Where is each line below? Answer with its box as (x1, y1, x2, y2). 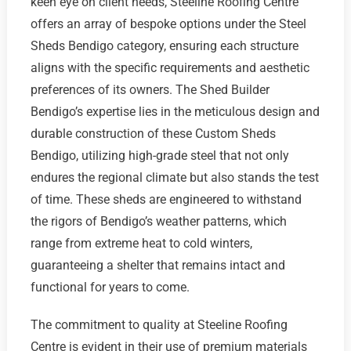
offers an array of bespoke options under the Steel (30, 16, 306, 31)
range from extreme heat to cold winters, (30, 235, 252, 251)
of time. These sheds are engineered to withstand (30, 191, 302, 207)
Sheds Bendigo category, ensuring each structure (30, 38, 299, 53)
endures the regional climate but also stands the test (30, 169, 319, 185)
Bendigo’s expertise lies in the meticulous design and (30, 103, 320, 119)
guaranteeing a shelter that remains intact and (30, 257, 285, 273)
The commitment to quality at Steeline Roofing (30, 317, 288, 332)
